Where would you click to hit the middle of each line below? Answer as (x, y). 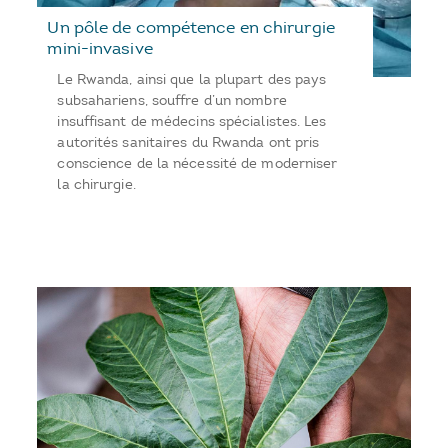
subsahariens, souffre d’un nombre (172, 100)
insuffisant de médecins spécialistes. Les (192, 121)
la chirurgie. (96, 184)
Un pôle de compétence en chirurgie (191, 26)
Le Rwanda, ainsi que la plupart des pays (192, 79)
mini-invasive (100, 47)
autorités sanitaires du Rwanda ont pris (188, 142)
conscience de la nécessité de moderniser (197, 163)
